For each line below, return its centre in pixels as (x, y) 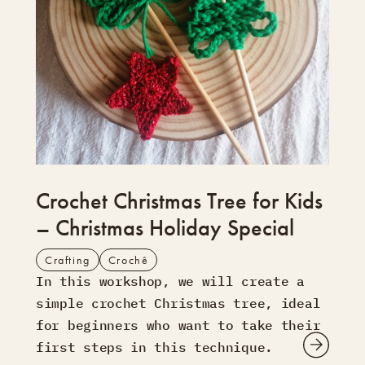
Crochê (128, 259)
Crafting (68, 259)
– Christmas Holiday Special (165, 227)
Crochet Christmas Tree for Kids (179, 200)
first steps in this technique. (154, 347)
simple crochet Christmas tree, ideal (178, 303)
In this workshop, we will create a (170, 281)
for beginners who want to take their (178, 325)
